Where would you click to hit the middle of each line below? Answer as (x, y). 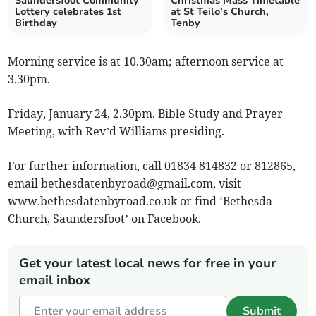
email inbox (55, 280)
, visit (227, 184)
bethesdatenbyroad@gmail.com (127, 184)
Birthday (36, 23)
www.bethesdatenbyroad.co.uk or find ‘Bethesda (140, 201)
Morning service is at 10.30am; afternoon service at (146, 62)
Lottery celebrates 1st (68, 12)
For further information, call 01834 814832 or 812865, (152, 166)
